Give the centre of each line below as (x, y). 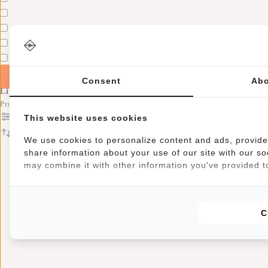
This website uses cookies (86, 118)
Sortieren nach (42, 136)
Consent (101, 81)
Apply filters (37, 76)
